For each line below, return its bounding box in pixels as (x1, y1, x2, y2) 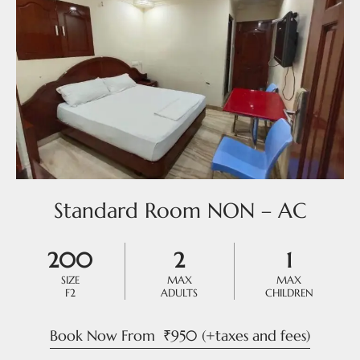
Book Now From (50, 325, 163, 345)
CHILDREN (264, 285, 313, 300)
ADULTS (161, 285, 198, 300)
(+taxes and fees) (202, 325, 310, 345)
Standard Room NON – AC (53, 197, 307, 223)
